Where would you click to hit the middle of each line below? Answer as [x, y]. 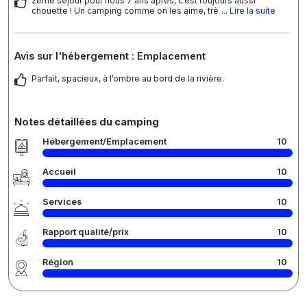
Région [58, 262]
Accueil [59, 172]
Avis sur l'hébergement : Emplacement [110, 56]
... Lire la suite [248, 11]
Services [62, 202]
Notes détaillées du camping [87, 122]
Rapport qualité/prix [86, 232]
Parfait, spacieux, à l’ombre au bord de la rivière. [128, 79]
